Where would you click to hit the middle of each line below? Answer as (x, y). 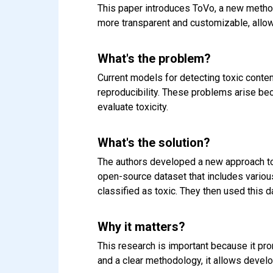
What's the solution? (154, 143)
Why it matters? (141, 227)
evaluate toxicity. (133, 107)
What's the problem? (154, 59)
